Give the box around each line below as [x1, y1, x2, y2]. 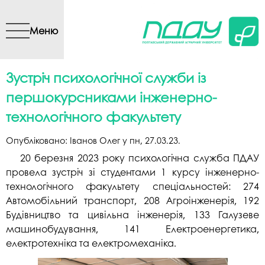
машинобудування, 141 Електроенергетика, [6, 221, 259, 235]
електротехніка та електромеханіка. [6, 235, 176, 250]
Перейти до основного [82, 2, 188, 16]
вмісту [119, 21, 150, 35]
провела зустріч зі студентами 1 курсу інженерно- [6, 164, 259, 179]
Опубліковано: [6, 134, 70, 147]
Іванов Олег [70, 134, 120, 147]
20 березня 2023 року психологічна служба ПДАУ [20, 150, 259, 164]
